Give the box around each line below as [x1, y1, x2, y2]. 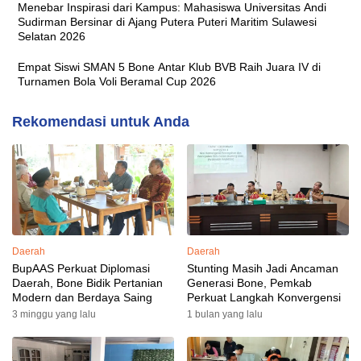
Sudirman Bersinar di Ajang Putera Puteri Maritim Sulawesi [18, 15, 317, 28]
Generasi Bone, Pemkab [187, 276, 312, 289]
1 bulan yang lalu [187, 308, 263, 320]
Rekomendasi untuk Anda [12, 113, 189, 130]
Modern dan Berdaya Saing [12, 290, 152, 304]
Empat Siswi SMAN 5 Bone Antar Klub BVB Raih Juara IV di [18, 60, 321, 73]
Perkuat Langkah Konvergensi [187, 290, 341, 304]
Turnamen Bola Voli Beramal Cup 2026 [18, 74, 216, 88]
